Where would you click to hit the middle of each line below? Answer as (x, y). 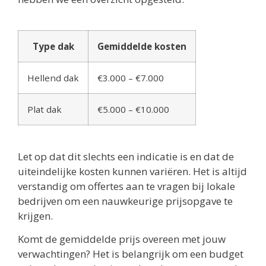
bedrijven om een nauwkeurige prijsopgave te (125, 201)
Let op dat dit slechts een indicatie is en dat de (126, 156)
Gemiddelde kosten (142, 46)
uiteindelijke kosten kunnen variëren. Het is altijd (132, 171)
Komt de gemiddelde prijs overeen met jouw (122, 239)
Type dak (53, 46)
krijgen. (35, 216)
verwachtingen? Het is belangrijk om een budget (131, 254)
